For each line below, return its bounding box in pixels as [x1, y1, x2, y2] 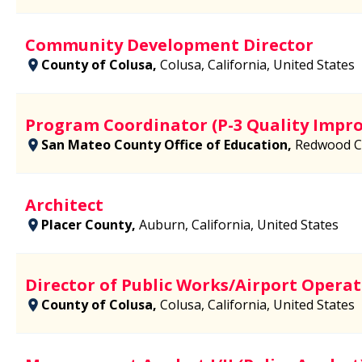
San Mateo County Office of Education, [41, 135, 295, 154]
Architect [25, 193, 103, 216]
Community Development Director [25, 33, 314, 56]
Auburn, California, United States [139, 215, 339, 234]
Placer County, [41, 215, 139, 234]
